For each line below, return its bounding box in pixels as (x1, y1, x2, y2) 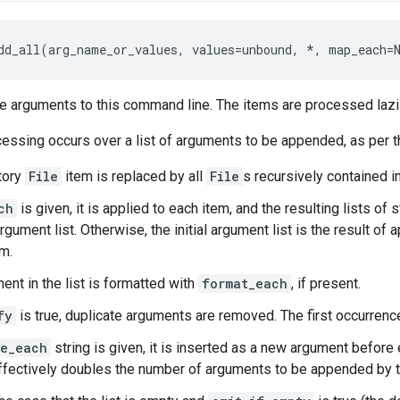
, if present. (291, 275, 361, 293)
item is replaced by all (62, 168, 206, 186)
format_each (202, 275, 287, 293)
